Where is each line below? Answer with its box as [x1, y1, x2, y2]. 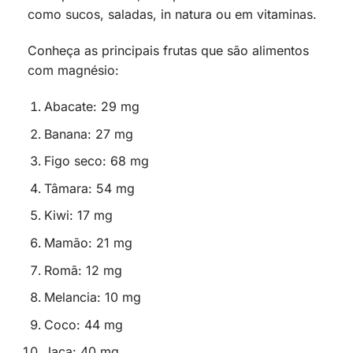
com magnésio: [28, 62, 119, 79]
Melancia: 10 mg [43, 289, 141, 306]
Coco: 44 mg [43, 316, 123, 333]
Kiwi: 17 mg [43, 207, 113, 224]
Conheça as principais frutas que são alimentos [28, 43, 309, 59]
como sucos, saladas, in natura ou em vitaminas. [28, 6, 321, 23]
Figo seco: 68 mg [43, 153, 149, 169]
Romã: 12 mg [43, 262, 122, 278]
